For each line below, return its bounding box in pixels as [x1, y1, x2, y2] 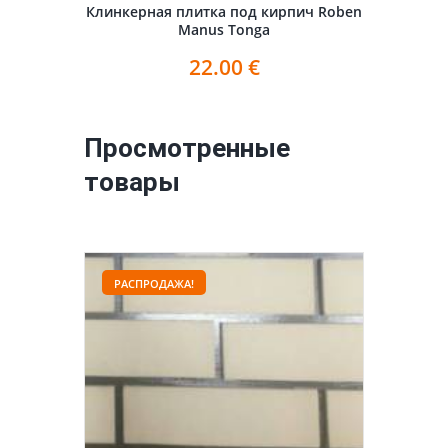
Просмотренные [84, 133, 290, 164]
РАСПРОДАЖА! [113, 276, 194, 291]
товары [84, 167, 180, 198]
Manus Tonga [178, 19, 270, 39]
